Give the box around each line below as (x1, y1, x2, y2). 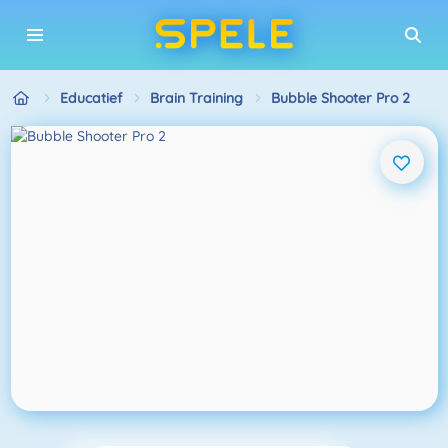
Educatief (59, 88, 122, 107)
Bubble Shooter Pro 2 (270, 88, 410, 107)
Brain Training (149, 88, 243, 107)
